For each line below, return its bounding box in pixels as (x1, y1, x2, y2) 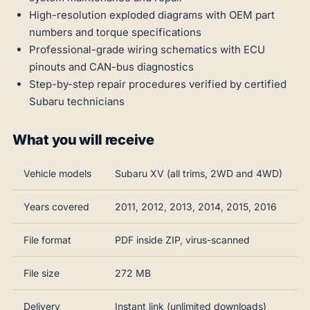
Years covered (24, 200, 89, 212)
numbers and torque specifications (29, 25, 201, 39)
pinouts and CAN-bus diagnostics (29, 60, 194, 73)
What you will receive (12, 131, 154, 148)
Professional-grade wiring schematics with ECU (29, 42, 265, 56)
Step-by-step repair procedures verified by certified (29, 77, 286, 91)
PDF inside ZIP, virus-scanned (115, 233, 250, 246)
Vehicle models (24, 167, 91, 179)
